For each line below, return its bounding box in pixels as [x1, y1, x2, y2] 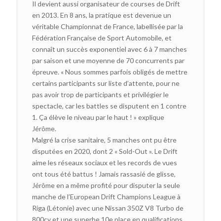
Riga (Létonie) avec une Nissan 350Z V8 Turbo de [32, 203, 184, 212]
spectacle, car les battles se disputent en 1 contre [32, 101, 186, 110]
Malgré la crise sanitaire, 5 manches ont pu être [32, 135, 177, 144]
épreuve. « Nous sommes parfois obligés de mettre [32, 67, 187, 76]
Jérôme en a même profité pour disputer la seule [32, 181, 180, 189]
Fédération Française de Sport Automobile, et [32, 33, 172, 42]
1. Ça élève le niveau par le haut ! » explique [32, 112, 164, 121]
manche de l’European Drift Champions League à [32, 192, 181, 201]
